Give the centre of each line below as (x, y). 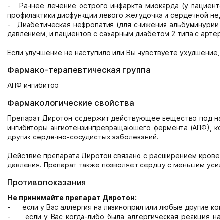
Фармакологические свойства (71, 103)
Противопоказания (47, 182)
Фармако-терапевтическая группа (79, 70)
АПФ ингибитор (33, 85)
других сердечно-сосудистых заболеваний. (83, 137)
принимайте (41, 198)
